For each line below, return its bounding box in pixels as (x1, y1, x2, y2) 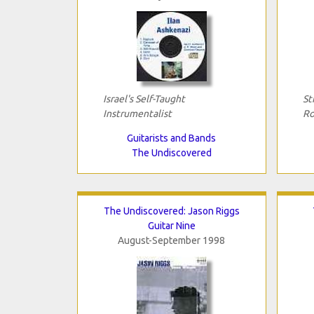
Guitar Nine (147, 219, 196, 231)
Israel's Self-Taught (102, 93, 185, 104)
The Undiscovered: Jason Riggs (103, 205, 240, 217)
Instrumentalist (102, 107, 172, 119)
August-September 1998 (118, 234, 225, 246)
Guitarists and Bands (127, 132, 216, 144)
